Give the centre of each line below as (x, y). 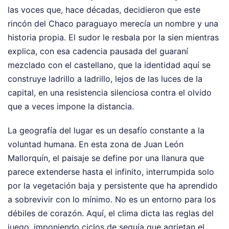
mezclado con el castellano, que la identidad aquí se (109, 65)
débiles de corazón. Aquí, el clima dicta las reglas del (111, 213)
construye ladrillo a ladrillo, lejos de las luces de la (105, 78)
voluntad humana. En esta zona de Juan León (96, 144)
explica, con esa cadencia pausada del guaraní (98, 51)
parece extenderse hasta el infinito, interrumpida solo (111, 171)
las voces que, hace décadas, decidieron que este (104, 9)
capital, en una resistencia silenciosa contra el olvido (110, 92)
